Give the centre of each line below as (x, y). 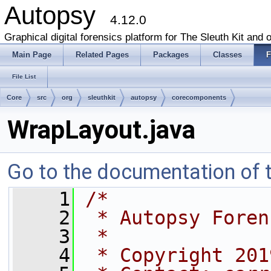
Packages (171, 55)
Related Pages (102, 55)
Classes (227, 55)
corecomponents (199, 97)
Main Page (32, 55)
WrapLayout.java (101, 130)
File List (24, 77)
